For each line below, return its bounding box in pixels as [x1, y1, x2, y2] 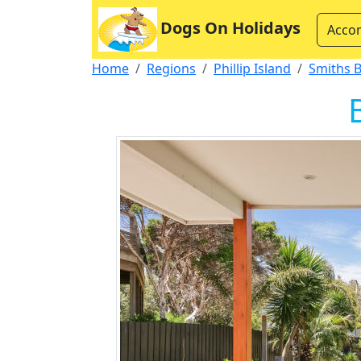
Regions [147, 60, 196, 77]
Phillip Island [214, 60, 291, 77]
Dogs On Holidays [160, 16, 301, 39]
